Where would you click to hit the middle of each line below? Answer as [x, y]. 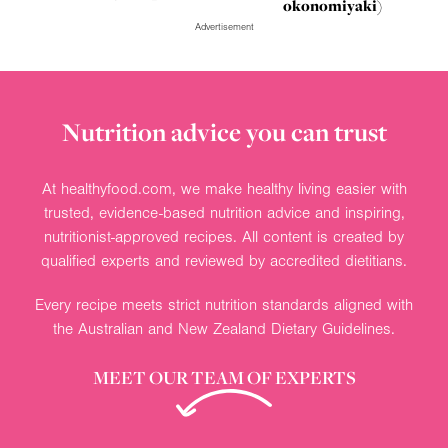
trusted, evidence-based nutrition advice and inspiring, [224, 212]
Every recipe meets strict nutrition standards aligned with [224, 304]
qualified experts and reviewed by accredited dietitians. [224, 260]
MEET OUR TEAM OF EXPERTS [224, 376]
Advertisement [224, 26]
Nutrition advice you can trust [224, 131]
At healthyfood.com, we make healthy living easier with [224, 188]
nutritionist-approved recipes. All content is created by [224, 236]
